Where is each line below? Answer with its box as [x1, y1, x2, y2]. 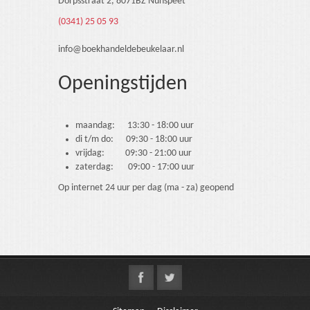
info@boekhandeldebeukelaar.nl [58, 44, 184, 55]
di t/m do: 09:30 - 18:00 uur [75, 134, 192, 145]
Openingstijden [58, 73, 188, 95]
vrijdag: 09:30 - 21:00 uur [75, 148, 194, 158]
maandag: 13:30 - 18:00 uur [75, 120, 196, 131]
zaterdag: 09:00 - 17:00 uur [75, 162, 194, 172]
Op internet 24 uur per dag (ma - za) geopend [58, 183, 234, 193]
